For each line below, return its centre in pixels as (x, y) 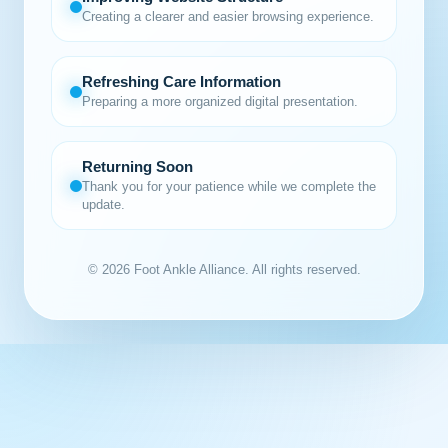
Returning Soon (137, 166)
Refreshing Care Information (181, 81)
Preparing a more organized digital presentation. (220, 101)
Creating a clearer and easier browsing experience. (228, 16)
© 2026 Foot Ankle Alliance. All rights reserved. (224, 269)
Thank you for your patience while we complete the (229, 186)
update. (103, 204)
